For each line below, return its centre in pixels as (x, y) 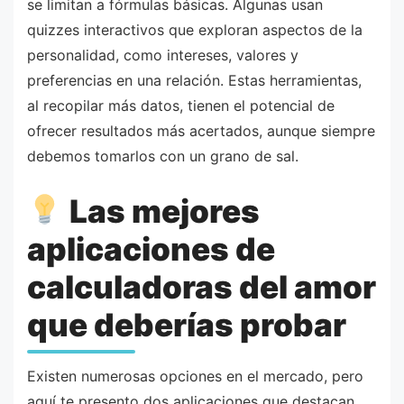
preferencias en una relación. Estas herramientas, (194, 81)
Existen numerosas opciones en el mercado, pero (195, 376)
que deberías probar (187, 324)
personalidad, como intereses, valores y (163, 55)
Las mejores (161, 211)
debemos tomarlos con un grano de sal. (163, 156)
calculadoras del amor (202, 286)
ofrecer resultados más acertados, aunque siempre (201, 131)
